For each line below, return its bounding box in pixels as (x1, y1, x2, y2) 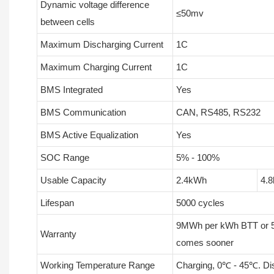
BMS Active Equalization (40, 130, 138, 141)
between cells (40, 17, 95, 28)
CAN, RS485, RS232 (176, 107, 261, 118)
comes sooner (176, 237, 234, 248)
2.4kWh (176, 175, 207, 186)
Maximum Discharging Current (40, 39, 163, 50)
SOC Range (40, 152, 89, 163)
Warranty (40, 229, 76, 240)
